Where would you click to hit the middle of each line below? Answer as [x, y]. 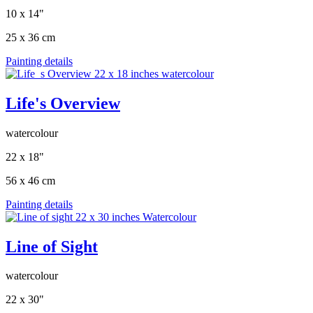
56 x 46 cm [30, 180]
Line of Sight [52, 246]
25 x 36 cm [30, 37]
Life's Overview [63, 103]
